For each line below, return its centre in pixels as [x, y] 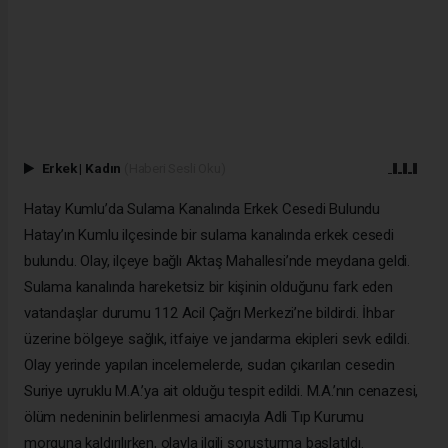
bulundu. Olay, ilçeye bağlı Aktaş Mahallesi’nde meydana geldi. [217, 261]
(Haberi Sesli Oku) [174, 168]
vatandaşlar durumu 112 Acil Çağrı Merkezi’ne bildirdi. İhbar [209, 313]
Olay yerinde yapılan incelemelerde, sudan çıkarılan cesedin [209, 365]
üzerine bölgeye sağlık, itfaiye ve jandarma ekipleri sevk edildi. [217, 339]
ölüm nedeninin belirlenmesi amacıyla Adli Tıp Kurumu [194, 417]
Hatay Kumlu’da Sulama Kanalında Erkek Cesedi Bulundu [202, 209]
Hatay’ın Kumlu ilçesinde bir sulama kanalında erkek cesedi [209, 235]
